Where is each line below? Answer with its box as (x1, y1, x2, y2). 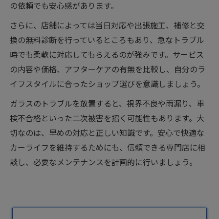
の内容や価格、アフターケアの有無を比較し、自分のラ (10, 63, 205, 75)
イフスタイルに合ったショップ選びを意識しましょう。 (10, 78, 205, 89)
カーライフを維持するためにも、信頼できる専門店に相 (10, 141, 205, 153)
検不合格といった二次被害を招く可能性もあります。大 (10, 112, 204, 124)
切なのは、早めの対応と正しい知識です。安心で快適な (10, 127, 204, 138)
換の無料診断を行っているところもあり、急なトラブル (10, 34, 204, 45)
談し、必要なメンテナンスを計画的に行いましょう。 (10, 156, 197, 168)
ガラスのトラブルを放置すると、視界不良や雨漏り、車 (10, 97, 204, 109)
